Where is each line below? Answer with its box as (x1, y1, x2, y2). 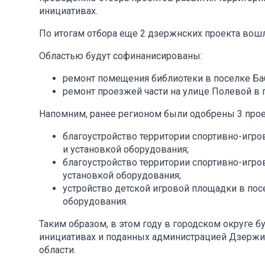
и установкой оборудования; (63, 143, 189, 155)
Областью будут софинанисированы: (39, 50, 202, 62)
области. (39, 244, 76, 256)
